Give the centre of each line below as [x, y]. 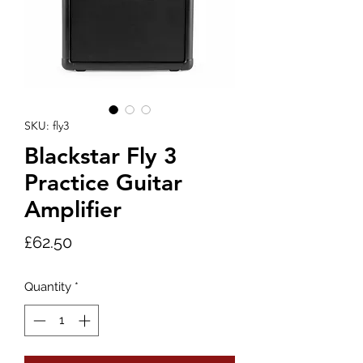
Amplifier [73, 209]
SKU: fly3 [47, 126]
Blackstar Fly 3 [101, 156]
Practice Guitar [103, 182]
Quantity [48, 287]
